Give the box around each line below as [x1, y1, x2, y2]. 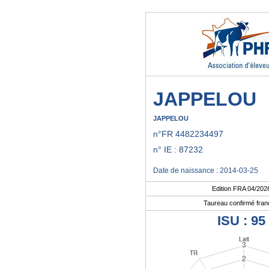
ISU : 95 [217, 213, 265, 228]
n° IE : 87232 [153, 145, 203, 154]
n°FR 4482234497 [153, 129, 223, 139]
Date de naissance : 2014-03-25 [153, 166, 258, 175]
